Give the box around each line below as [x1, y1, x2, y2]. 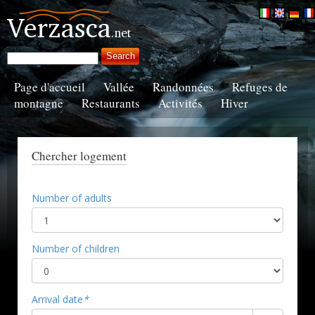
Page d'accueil [14, 79, 85, 95]
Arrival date [32, 292, 83, 306]
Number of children [32, 242, 120, 255]
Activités [158, 95, 202, 111]
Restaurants [82, 95, 140, 111]
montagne [14, 95, 63, 111]
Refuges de [232, 79, 288, 95]
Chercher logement [32, 148, 127, 164]
